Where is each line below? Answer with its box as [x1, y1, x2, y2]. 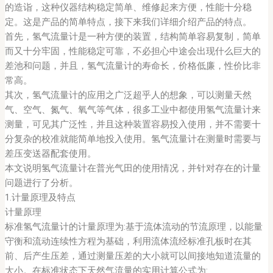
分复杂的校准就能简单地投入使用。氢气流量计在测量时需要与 [4, 133, 261, 145]
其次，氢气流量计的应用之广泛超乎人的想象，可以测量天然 [4, 90, 252, 101]
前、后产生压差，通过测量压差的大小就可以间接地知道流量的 [4, 250, 261, 262]
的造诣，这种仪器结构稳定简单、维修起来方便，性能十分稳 [4, 2, 252, 13]
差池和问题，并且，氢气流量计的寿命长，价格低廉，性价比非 [4, 60, 261, 72]
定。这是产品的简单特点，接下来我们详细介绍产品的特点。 [4, 16, 252, 28]
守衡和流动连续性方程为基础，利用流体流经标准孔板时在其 [4, 236, 252, 247]
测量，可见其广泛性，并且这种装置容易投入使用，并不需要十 [4, 119, 261, 130]
